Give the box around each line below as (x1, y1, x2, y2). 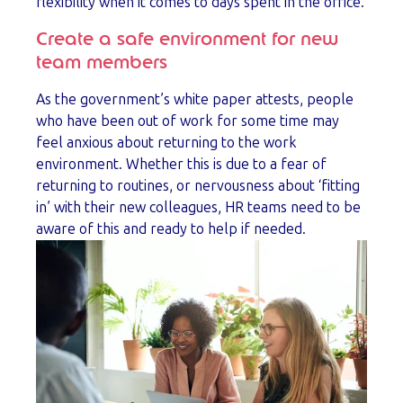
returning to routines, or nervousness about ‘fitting (36, 177, 360, 195)
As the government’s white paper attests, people (36, 91, 354, 109)
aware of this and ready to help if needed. (36, 220, 306, 238)
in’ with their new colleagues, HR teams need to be (36, 199, 361, 217)
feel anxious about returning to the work (36, 134, 297, 152)
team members (36, 54, 167, 73)
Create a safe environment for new (36, 31, 338, 49)
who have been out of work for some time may (36, 112, 339, 130)
